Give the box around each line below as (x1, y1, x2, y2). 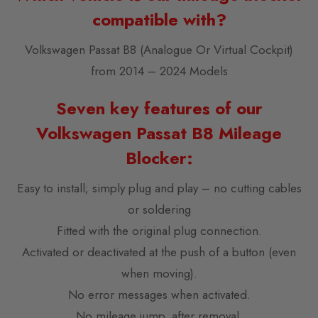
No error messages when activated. (67, 285, 251, 303)
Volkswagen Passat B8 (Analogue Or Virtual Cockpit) (25, 40, 293, 58)
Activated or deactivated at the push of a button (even (22, 243, 296, 261)
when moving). (121, 264, 197, 282)
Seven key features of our (55, 95, 263, 121)
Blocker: (125, 145, 193, 170)
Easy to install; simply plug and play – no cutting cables (16, 179, 302, 197)
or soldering (127, 200, 191, 218)
